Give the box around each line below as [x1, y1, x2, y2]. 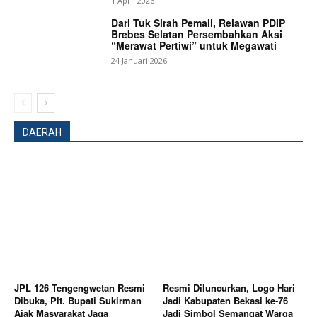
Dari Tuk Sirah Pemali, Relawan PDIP [111, 15, 286, 30]
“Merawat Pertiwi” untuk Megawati [111, 38, 277, 52]
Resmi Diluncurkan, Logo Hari [163, 280, 295, 294]
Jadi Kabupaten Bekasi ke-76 [163, 293, 288, 307]
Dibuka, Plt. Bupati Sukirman [14, 293, 142, 307]
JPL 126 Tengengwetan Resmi [14, 280, 145, 294]
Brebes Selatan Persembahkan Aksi [111, 26, 283, 41]
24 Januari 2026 [111, 54, 168, 66]
